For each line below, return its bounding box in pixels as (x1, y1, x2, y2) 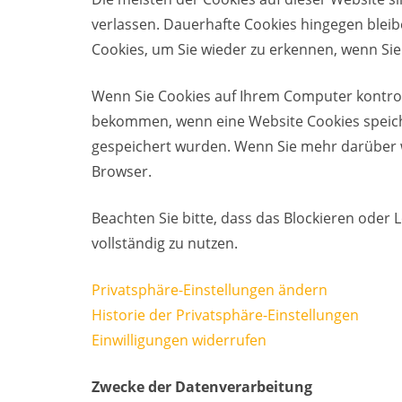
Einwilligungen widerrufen (92, 330, 267, 350)
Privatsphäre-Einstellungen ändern (92, 280, 328, 300)
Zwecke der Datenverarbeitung (92, 377, 312, 397)
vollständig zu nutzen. (92, 233, 238, 253)
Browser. (92, 162, 152, 181)
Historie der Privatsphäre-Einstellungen (92, 305, 359, 325)
